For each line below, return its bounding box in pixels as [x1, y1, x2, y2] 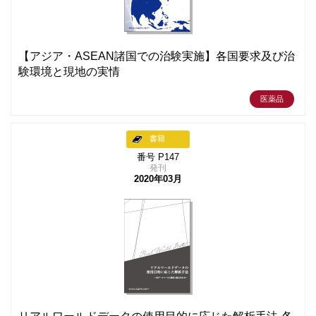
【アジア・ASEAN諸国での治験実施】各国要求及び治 [18, 49, 295, 62]
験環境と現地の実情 [18, 65, 120, 78]
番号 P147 [137, 152, 179, 162]
